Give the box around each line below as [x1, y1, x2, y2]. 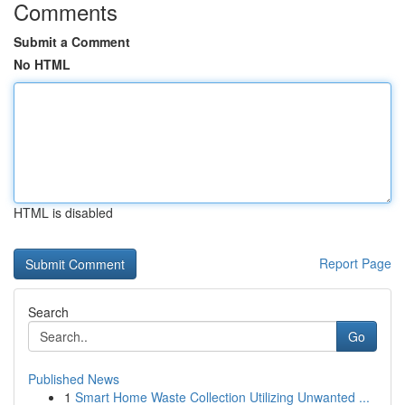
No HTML [14, 55, 71, 73]
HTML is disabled [14, 203, 113, 221]
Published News [28, 370, 119, 388]
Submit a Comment [14, 33, 130, 51]
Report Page [319, 254, 391, 272]
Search [28, 303, 69, 321]
